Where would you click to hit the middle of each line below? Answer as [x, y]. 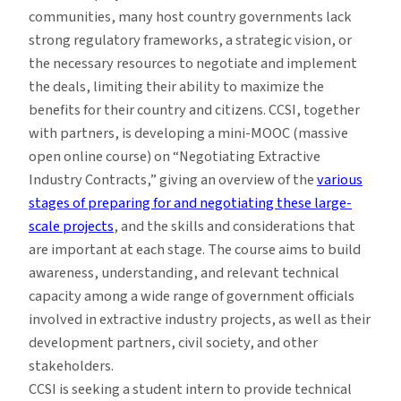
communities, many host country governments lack [190, 17]
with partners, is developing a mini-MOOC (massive [188, 133]
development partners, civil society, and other [173, 342]
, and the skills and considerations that [235, 226]
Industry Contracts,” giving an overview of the [173, 179]
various [340, 179]
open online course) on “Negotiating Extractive [175, 156]
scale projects [71, 226]
